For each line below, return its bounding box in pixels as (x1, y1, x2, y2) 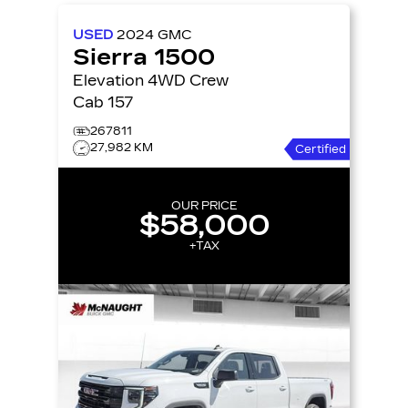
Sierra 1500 (73, 44, 215, 70)
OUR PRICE (170, 199, 238, 212)
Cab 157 (73, 93, 133, 111)
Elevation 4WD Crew (73, 71, 148, 89)
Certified (295, 142, 346, 156)
